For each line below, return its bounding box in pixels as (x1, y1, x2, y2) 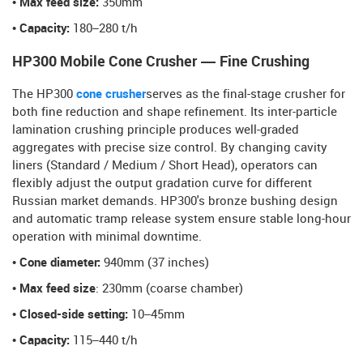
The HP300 (12, 88, 76, 102)
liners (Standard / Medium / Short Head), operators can (12, 160, 318, 173)
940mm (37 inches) (100, 257, 209, 271)
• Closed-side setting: (12, 309, 128, 322)
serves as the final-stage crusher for (146, 88, 345, 102)
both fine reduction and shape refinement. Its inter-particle (12, 106, 337, 120)
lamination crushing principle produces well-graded (12, 124, 299, 138)
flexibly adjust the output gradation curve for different (12, 177, 312, 191)
